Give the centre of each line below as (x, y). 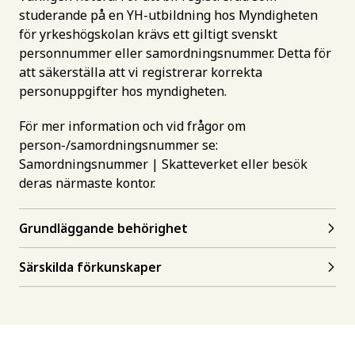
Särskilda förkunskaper (90, 267)
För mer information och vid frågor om (132, 126)
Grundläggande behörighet (103, 228)
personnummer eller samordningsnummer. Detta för (175, 53)
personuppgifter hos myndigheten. (123, 91)
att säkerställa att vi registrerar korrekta (141, 72)
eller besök (273, 164)
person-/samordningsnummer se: (118, 145)
